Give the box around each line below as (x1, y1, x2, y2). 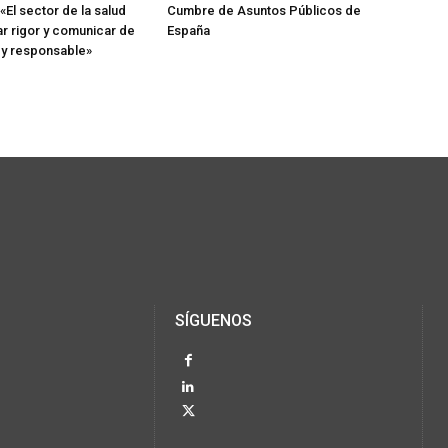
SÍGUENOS (175, 311, 253, 331)
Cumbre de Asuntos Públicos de (167, 3, 362, 19)
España (167, 23, 211, 39)
